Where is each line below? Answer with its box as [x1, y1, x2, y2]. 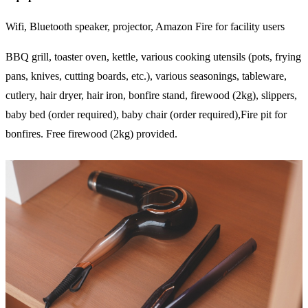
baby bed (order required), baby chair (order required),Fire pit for [5, 108, 287, 120]
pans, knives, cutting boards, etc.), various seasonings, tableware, [5, 69, 287, 82]
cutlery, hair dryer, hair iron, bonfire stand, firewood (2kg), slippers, [5, 89, 297, 101]
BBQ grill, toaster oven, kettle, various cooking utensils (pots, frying [5, 50, 301, 63]
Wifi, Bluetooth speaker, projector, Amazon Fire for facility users [5, 20, 285, 32]
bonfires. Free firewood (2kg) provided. [5, 127, 177, 140]
